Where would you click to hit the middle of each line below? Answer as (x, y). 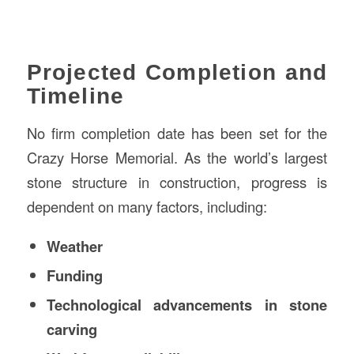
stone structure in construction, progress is (177, 181)
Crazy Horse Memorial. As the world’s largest (177, 157)
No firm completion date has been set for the (177, 132)
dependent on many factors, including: (147, 206)
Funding (74, 275)
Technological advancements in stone (187, 304)
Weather (74, 246)
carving (72, 329)
